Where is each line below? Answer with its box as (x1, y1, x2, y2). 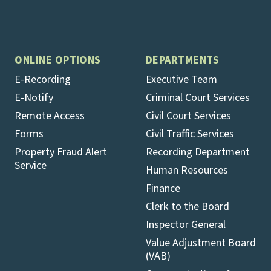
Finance (145, 181, 180, 196)
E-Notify (15, 90, 54, 105)
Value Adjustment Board (145, 235, 256, 250)
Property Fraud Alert (15, 145, 108, 160)
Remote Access (15, 108, 85, 123)
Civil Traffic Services (145, 126, 234, 142)
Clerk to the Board (145, 199, 229, 214)
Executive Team (145, 72, 217, 87)
